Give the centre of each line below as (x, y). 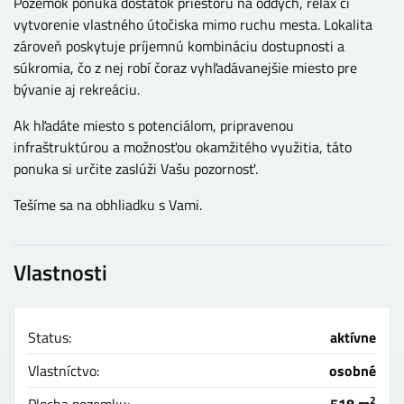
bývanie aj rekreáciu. (77, 90)
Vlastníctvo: (64, 371)
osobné (353, 371)
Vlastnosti (60, 273)
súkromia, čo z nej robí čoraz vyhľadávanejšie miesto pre (185, 68)
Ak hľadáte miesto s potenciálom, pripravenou (154, 126)
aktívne (353, 338)
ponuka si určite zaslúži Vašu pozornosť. (136, 169)
